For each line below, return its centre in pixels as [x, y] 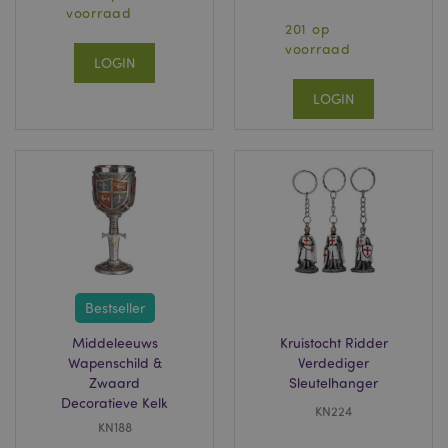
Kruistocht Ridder [333, 342]
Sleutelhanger [333, 382]
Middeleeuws [114, 342]
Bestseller [114, 307]
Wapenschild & [114, 362]
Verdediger [333, 362]
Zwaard [114, 382]
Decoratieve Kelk [114, 402]
